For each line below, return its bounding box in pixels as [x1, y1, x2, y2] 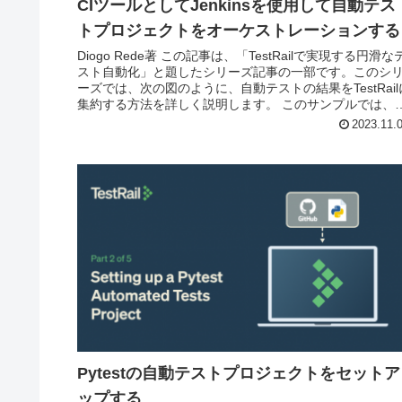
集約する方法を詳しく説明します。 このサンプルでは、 [77, 97, 395, 112]
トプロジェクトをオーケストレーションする [77, 22, 400, 40]
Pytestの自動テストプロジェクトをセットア [77, 364, 400, 383]
